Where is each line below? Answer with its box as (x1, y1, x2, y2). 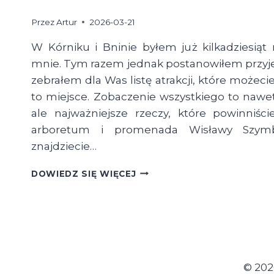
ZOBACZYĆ (135, 229, 189, 240)
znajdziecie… (31, 139, 97, 152)
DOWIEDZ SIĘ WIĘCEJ (31, 168, 136, 179)
